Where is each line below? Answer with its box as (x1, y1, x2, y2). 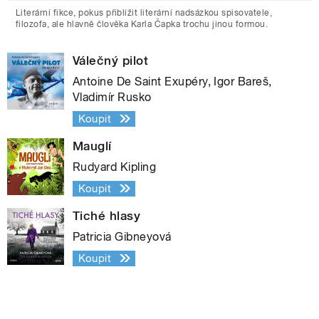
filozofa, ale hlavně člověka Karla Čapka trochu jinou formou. (16, 19, 268, 29)
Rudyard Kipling (73, 159, 157, 174)
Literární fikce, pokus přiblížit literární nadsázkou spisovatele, (16, 7, 273, 18)
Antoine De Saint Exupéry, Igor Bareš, (73, 74, 272, 88)
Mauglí (73, 138, 112, 153)
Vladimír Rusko (73, 90, 152, 104)
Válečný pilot (73, 53, 149, 68)
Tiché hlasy (73, 208, 141, 223)
